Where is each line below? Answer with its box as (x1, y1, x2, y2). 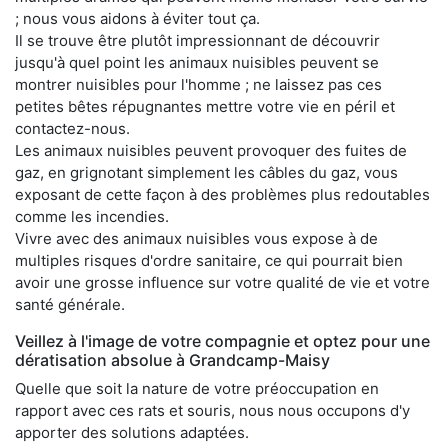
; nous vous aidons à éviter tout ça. (15, 8, 260, 28)
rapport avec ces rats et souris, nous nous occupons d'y (15, 400, 410, 420)
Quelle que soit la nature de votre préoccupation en (15, 378, 379, 398)
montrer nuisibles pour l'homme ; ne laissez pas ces (15, 74, 382, 94)
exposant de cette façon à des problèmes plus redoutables (15, 184, 430, 204)
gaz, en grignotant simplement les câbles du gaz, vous (15, 162, 398, 182)
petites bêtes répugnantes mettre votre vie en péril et (15, 96, 395, 116)
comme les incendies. (15, 206, 169, 226)
